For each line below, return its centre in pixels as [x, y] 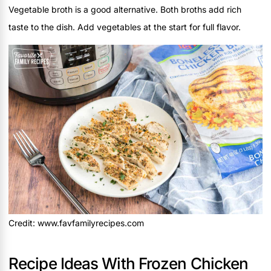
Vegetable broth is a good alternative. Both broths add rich [125, 10]
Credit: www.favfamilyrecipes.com [76, 223]
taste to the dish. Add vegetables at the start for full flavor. [125, 27]
